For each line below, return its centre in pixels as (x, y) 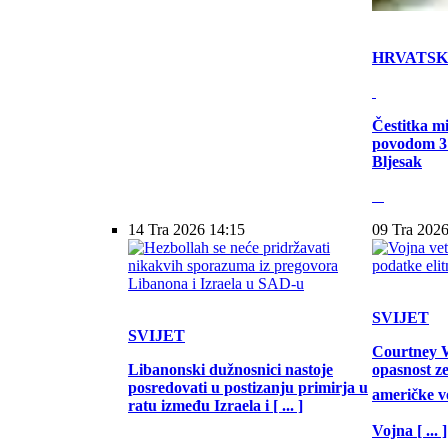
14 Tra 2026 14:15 (186, 229)
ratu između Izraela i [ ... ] (215, 405)
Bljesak (397, 161)
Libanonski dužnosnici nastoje (230, 369)
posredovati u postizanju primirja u (248, 387)
